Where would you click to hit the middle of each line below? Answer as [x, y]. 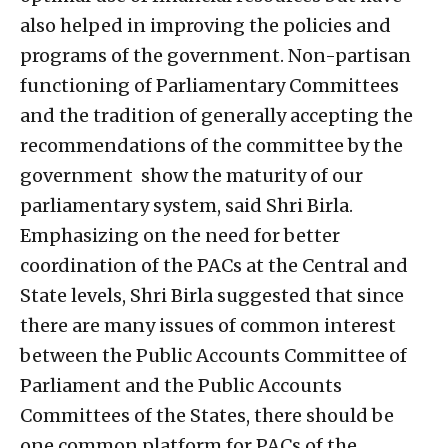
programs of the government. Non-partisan [215, 56]
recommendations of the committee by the [211, 146]
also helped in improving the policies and [205, 26]
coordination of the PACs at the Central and [214, 266]
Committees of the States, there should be [207, 416]
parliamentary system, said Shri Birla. [186, 206]
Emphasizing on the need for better [180, 236]
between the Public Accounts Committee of [213, 356]
